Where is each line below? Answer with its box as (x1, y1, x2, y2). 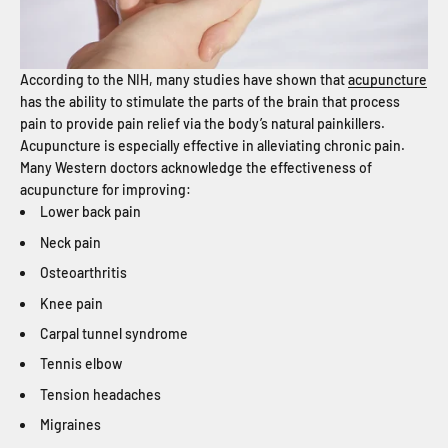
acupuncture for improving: (20, 181, 194, 199)
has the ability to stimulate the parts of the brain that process (20, 93, 400, 111)
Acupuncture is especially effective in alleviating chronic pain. (20, 137, 405, 155)
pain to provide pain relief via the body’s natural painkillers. (20, 115, 385, 133)
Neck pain (40, 233, 104, 251)
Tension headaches (40, 385, 164, 403)
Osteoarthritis (40, 264, 127, 282)
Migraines (40, 416, 104, 434)
